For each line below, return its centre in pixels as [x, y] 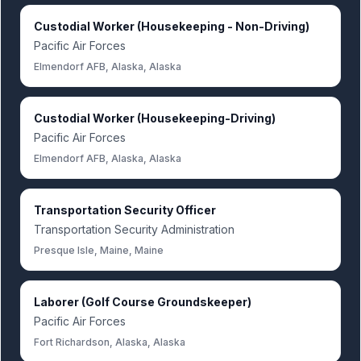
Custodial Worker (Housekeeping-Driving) [155, 118]
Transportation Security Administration [134, 229]
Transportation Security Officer [125, 210]
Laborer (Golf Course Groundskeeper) [143, 302]
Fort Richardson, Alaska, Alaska [110, 342]
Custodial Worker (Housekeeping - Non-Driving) [172, 26]
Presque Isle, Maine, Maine [99, 250]
